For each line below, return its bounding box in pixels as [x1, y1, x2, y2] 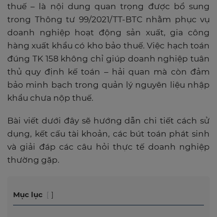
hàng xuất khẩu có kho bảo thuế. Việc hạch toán [7, 41, 210, 50]
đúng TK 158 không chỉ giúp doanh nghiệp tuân [7, 54, 210, 63]
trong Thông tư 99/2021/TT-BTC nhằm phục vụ [7, 15, 210, 24]
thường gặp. [7, 155, 60, 165]
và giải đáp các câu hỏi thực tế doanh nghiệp [7, 142, 210, 152]
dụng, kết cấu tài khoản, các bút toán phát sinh [7, 129, 210, 139]
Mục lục [13, 190, 43, 199]
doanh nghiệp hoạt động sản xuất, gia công [7, 28, 210, 37]
